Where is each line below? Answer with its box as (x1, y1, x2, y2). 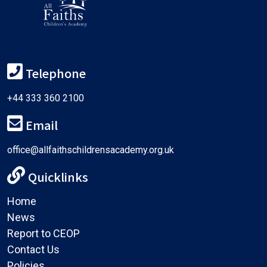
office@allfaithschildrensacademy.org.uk (7, 144, 174, 156)
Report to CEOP (7, 227, 80, 240)
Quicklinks (25, 168, 88, 185)
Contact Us (7, 243, 60, 256)
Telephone (23, 64, 86, 82)
